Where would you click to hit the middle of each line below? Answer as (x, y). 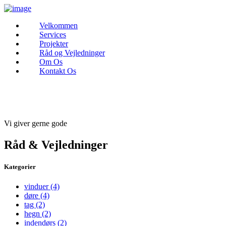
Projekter (54, 44)
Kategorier (20, 167)
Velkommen (59, 25)
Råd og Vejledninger (72, 53)
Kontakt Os (58, 71)
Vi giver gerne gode (36, 123)
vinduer (37, 187)
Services (53, 35)
